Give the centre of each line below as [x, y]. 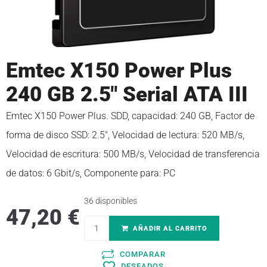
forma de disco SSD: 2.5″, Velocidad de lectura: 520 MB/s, [125, 135]
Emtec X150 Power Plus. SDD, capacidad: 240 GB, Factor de [130, 116]
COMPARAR [142, 254]
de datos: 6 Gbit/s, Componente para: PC [91, 173]
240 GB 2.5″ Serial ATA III [127, 95]
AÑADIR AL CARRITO [170, 229]
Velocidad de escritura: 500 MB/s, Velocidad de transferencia [133, 154]
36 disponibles [111, 201]
